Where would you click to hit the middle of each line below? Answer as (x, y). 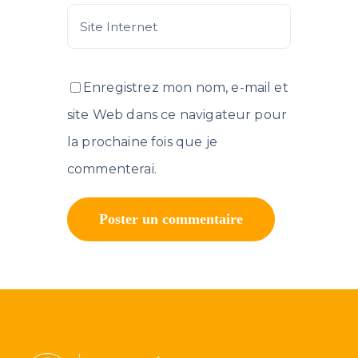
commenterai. (112, 169)
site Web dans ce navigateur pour (177, 115)
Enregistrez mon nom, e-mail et (186, 88)
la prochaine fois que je (142, 142)
